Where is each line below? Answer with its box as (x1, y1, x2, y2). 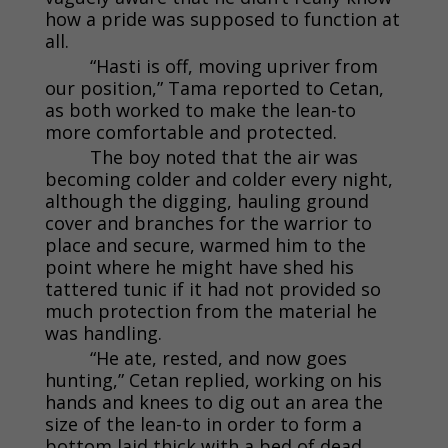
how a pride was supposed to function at (44, 6, 400, 31)
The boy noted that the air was (89, 144, 358, 169)
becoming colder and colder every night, (44, 166, 393, 191)
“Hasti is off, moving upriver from (89, 53, 378, 78)
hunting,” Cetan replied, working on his (44, 367, 382, 392)
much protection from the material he (44, 298, 377, 323)
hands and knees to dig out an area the (44, 389, 383, 414)
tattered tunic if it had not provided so (44, 276, 381, 301)
